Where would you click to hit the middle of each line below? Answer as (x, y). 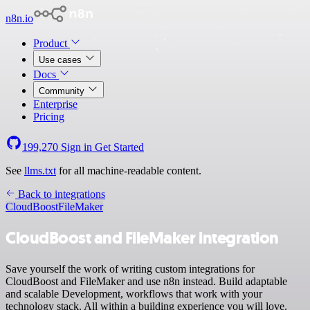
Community (63, 91)
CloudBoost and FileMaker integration (142, 238)
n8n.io (19, 18)
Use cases (62, 60)
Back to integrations (60, 194)
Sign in (76, 147)
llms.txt (40, 171)
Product (52, 43)
